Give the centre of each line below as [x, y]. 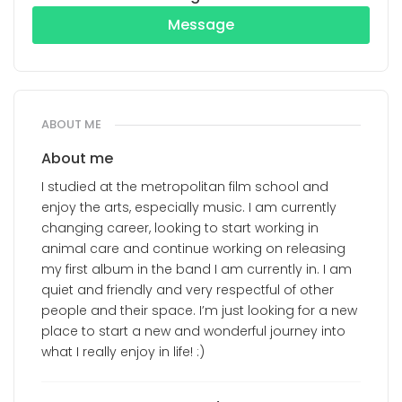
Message [201, 25]
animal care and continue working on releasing [193, 249]
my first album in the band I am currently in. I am [197, 269]
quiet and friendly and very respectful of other [188, 290]
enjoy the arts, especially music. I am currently [189, 207]
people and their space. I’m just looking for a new [199, 310]
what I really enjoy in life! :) [123, 352]
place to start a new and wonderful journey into [193, 331]
